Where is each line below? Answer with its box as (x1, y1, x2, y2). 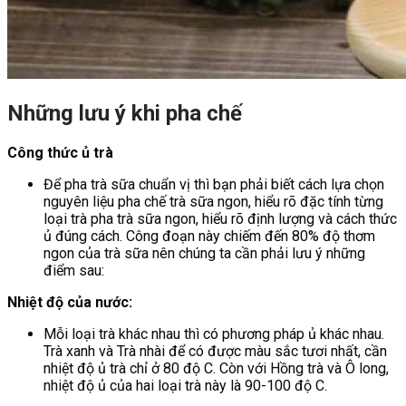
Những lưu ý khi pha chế (7, 100, 242, 126)
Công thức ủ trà (7, 143, 113, 161)
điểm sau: (43, 261, 104, 279)
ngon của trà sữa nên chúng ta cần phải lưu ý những (43, 244, 365, 262)
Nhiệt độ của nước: (7, 293, 132, 311)
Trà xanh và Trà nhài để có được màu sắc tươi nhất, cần (43, 342, 387, 360)
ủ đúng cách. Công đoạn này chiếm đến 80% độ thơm (43, 227, 375, 245)
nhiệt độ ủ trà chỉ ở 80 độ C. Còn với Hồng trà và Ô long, (43, 359, 389, 377)
